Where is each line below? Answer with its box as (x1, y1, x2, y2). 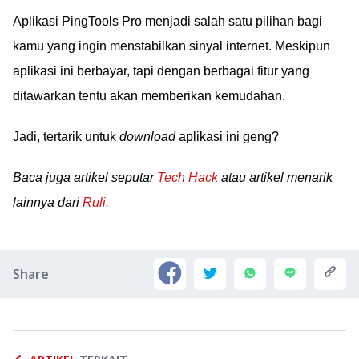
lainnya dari (13, 196, 83, 209)
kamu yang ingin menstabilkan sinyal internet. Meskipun (13, 39, 330, 53)
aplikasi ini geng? (175, 130, 279, 143)
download (119, 130, 175, 143)
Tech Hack (157, 171, 218, 184)
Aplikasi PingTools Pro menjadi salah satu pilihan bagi (13, 14, 322, 28)
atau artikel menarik (218, 171, 333, 184)
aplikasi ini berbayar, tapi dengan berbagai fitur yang (13, 64, 309, 78)
